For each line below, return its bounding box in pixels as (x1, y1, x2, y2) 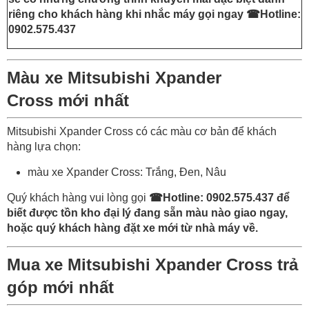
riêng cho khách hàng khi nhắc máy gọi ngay (8, 8, 246, 20)
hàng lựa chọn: (7, 140, 81, 152)
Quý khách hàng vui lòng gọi (7, 191, 149, 203)
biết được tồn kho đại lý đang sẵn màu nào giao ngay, (7, 206, 288, 219)
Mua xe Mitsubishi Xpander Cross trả (7, 255, 298, 274)
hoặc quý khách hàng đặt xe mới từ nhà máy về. (7, 221, 258, 234)
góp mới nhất (7, 277, 114, 297)
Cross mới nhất (7, 90, 129, 110)
